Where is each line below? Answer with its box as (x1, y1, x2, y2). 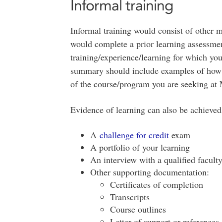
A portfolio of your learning (90, 141, 190, 153)
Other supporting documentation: (90, 166, 209, 178)
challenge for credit (99, 128, 169, 141)
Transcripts (110, 190, 150, 203)
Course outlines (110, 203, 166, 215)
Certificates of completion (110, 178, 203, 190)
